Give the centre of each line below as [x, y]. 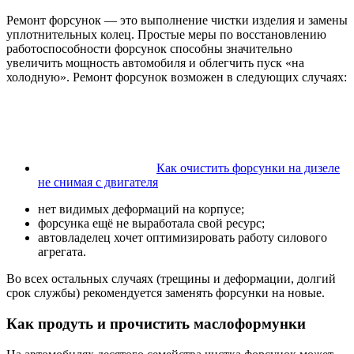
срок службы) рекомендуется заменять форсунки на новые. [166, 293]
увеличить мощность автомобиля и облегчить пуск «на [155, 63]
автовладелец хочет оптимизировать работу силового [183, 238]
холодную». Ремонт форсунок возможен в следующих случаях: [177, 77]
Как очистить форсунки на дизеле [248, 168]
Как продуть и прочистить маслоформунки [156, 324]
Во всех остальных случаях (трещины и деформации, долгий [171, 279]
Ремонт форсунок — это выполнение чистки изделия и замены [177, 21]
